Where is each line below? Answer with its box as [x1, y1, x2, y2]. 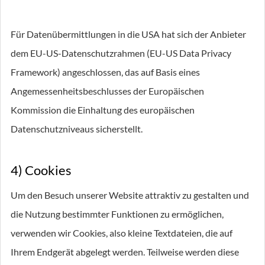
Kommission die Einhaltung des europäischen [11, 104, 195, 115]
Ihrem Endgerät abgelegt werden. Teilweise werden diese [11, 246, 239, 257]
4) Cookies [11, 162, 72, 178]
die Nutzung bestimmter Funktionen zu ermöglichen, [11, 208, 224, 219]
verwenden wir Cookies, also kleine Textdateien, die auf [11, 227, 232, 238]
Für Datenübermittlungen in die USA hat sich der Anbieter [11, 28, 246, 40]
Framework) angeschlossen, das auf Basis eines [11, 66, 200, 77]
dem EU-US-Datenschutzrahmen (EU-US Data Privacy [11, 47, 231, 59]
